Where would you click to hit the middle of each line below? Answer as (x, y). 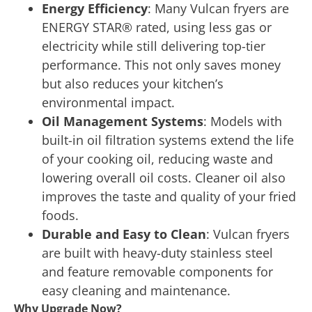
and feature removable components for (157, 271)
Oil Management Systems (123, 121)
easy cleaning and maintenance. (138, 290)
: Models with (243, 121)
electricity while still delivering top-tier (154, 46)
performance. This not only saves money (161, 64)
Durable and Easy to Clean (124, 234)
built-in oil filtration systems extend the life (168, 140)
